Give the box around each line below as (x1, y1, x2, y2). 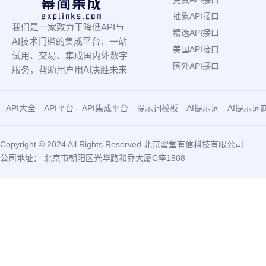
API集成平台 (82, 103, 128, 113)
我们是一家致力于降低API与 (12, 21, 124, 32)
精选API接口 (173, 28, 219, 37)
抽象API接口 (173, 11, 219, 21)
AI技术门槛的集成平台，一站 (12, 36, 127, 46)
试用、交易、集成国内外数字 (12, 50, 128, 61)
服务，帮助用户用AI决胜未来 (12, 64, 127, 75)
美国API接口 (173, 45, 219, 54)
